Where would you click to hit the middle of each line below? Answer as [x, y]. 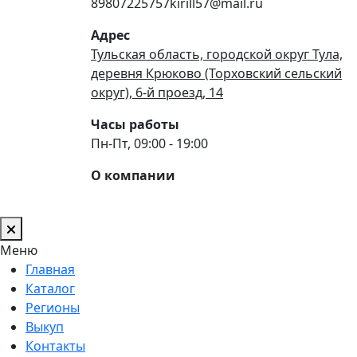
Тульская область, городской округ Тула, [217, 54]
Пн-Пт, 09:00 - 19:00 [149, 143]
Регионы [53, 307]
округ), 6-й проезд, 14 [157, 92]
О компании [133, 175]
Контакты [55, 345]
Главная [50, 269]
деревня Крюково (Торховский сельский [216, 73]
